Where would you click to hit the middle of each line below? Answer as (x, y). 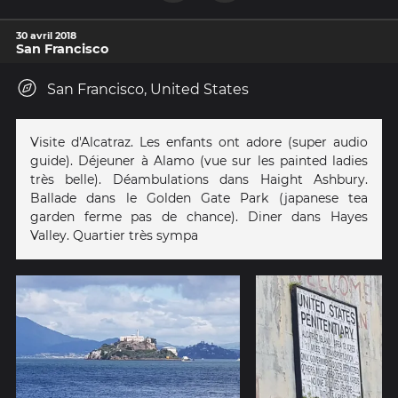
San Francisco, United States (148, 90)
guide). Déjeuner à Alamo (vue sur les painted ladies (199, 161)
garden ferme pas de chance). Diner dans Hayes (199, 217)
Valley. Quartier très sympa (114, 236)
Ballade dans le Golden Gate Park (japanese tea (199, 199)
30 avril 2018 (46, 36)
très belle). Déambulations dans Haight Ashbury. (199, 180)
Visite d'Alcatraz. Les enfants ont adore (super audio (199, 143)
